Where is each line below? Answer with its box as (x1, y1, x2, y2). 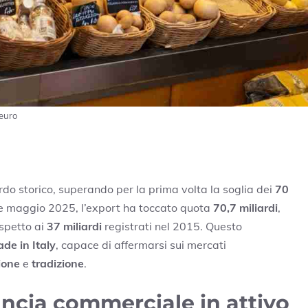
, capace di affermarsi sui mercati (56, 237, 226, 252)
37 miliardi (47, 219, 102, 233)
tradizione (32, 256, 84, 270)
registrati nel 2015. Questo (102, 219, 242, 233)
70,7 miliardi (213, 200, 278, 214)
